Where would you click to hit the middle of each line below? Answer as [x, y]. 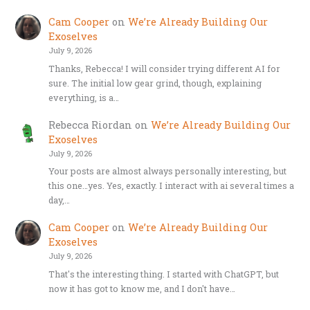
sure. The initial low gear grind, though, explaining [155, 83]
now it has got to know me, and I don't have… [142, 288]
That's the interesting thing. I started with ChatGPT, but [163, 274]
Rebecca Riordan [90, 125]
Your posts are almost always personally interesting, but [167, 171]
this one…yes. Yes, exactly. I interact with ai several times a [171, 186]
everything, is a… [83, 97]
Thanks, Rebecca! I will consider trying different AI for [164, 68]
